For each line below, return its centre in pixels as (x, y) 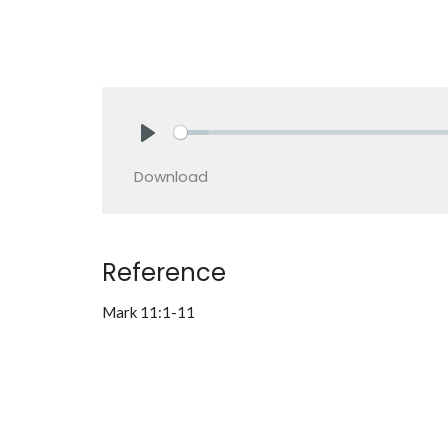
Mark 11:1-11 (148, 311)
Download (171, 176)
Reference (164, 272)
